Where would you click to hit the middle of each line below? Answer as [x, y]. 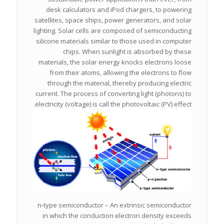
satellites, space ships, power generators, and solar [113, 20]
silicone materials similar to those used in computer [114, 41]
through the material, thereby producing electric [120, 83]
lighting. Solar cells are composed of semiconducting [113, 31]
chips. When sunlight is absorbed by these [127, 52]
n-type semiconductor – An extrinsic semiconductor [115, 205]
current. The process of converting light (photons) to [114, 94]
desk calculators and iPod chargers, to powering [119, 10]
